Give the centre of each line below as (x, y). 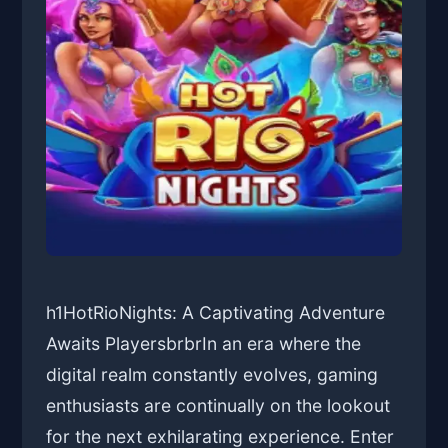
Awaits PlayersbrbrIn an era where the (204, 344)
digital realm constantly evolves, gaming (212, 375)
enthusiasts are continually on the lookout (218, 406)
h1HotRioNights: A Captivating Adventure (216, 313)
